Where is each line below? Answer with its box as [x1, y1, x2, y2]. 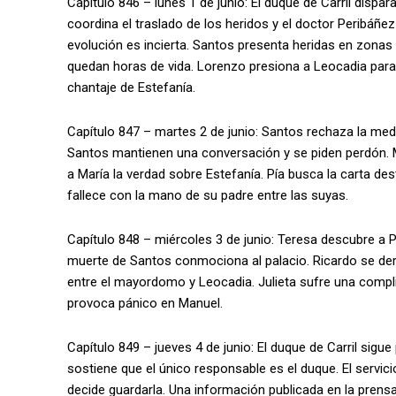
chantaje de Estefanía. [67, 80, 195, 96]
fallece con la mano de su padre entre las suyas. [67, 187, 348, 204]
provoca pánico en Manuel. [67, 295, 223, 312]
